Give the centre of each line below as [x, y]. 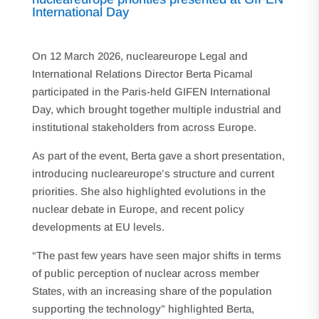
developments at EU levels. [98, 227]
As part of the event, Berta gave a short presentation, [158, 156]
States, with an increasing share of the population [152, 291]
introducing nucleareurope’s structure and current [153, 173]
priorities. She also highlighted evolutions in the [148, 191]
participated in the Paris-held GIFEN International [151, 91]
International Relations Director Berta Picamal [142, 74]
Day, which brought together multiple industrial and [156, 109]
